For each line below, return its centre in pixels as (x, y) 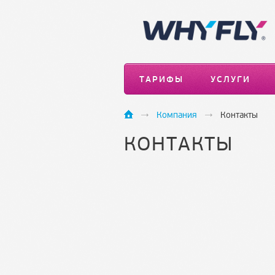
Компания (177, 115)
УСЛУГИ (230, 79)
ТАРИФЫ (161, 79)
